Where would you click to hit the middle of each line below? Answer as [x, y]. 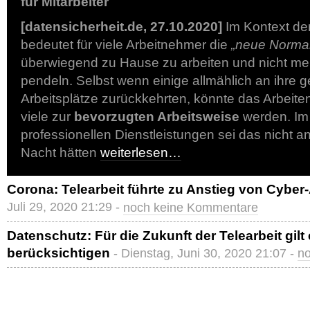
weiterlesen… [141, 153]
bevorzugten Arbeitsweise [157, 117]
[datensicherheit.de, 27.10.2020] [121, 27]
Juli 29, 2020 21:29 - [65, 207]
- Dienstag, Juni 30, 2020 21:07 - [206, 253]
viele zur [47, 117]
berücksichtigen [58, 253]
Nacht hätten [61, 153]
